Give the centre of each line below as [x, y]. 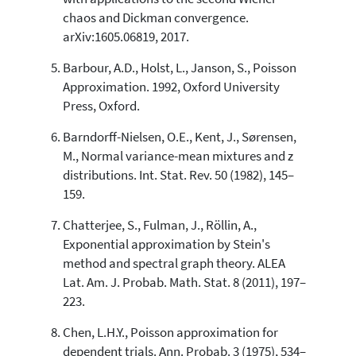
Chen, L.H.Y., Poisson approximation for [170, 332]
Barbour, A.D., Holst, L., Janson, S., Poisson [179, 68]
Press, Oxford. [101, 106]
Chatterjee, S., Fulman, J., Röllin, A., [159, 225]
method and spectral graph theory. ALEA [174, 263]
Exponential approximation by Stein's [166, 244]
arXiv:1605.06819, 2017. [126, 37]
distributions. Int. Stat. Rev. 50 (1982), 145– [178, 175]
